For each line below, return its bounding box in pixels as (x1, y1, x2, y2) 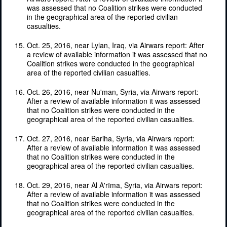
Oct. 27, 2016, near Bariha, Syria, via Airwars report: (27, 133, 195, 143)
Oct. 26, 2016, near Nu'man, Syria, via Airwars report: (27, 86, 199, 97)
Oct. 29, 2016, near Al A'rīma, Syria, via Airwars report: (27, 179, 203, 190)
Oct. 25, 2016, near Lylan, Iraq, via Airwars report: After (27, 40, 204, 50)
